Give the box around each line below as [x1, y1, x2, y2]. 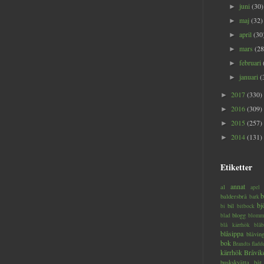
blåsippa [220, 229, 243, 239]
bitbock [237, 202, 255, 210]
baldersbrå [220, 192, 247, 201]
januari [239, 72, 260, 82]
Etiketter [220, 161, 252, 174]
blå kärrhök [220, 221, 250, 229]
